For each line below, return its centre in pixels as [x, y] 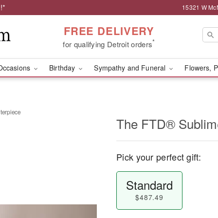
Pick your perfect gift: [159, 157]
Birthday [63, 68]
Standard [149, 185]
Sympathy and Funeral [131, 68]
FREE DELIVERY [109, 30]
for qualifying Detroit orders [108, 44]
